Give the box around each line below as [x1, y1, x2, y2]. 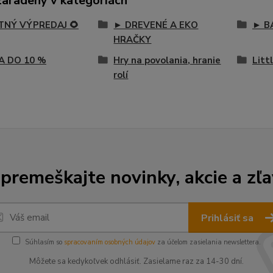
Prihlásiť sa [201, 211, 256, 225]
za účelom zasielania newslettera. [155, 238, 261, 247]
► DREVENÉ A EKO [113, 19, 199, 31]
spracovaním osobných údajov [64, 238, 155, 247]
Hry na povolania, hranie [113, 54, 221, 66]
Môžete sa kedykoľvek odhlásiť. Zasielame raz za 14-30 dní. [29, 256, 244, 267]
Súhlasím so [25, 238, 64, 247]
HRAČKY [113, 34, 152, 46]
